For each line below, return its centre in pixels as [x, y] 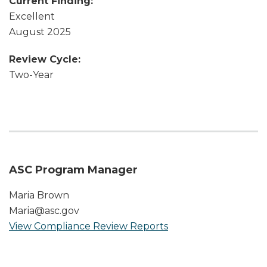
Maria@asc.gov [44, 210]
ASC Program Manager [73, 170]
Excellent [32, 16]
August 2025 [40, 32]
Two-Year [31, 74]
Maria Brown [39, 195]
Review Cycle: [45, 59]
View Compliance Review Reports [89, 226]
